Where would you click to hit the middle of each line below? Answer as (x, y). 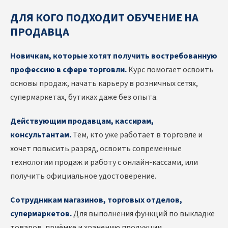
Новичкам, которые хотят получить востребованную (114, 56)
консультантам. (41, 135)
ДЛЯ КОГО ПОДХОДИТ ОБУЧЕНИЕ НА (104, 18)
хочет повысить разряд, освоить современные (96, 149)
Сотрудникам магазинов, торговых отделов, (96, 200)
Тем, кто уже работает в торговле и (137, 135)
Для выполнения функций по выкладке (143, 214)
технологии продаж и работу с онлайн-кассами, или (104, 163)
